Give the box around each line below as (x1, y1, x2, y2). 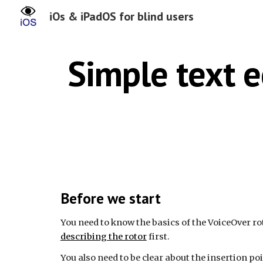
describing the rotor (60, 231, 147, 242)
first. (146, 231, 170, 242)
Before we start (60, 188, 161, 208)
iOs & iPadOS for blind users (49, 9, 194, 24)
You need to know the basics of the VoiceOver (60, 217, 252, 228)
